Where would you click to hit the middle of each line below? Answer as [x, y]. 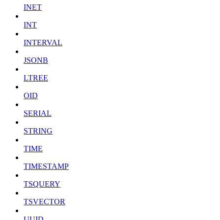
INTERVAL [43, 43]
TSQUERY [42, 184]
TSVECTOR [44, 202]
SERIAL [38, 113]
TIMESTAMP [46, 166]
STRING [38, 131]
